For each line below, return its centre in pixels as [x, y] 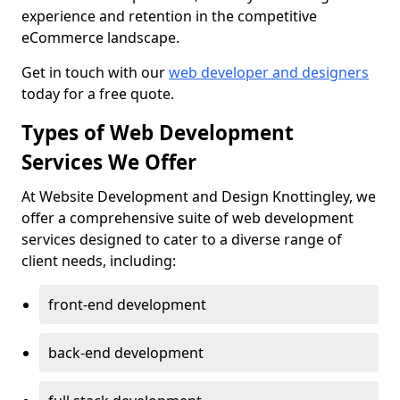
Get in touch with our [95, 72]
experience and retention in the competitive [169, 16]
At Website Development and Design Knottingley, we [199, 196]
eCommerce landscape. [100, 37]
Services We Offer [109, 162]
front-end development [127, 304]
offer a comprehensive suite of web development [187, 218]
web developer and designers [269, 72]
